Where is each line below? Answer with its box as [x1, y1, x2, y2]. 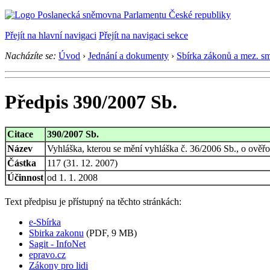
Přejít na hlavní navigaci [5, 30, 96, 40]
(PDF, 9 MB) [84, 227, 137, 238]
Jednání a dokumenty [88, 51, 169, 61]
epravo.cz [29, 249, 66, 260]
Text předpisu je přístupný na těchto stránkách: [5, 196, 181, 207]
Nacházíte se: [5, 51, 56, 61]
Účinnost [7, 172, 43, 183]
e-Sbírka [29, 216, 61, 227]
